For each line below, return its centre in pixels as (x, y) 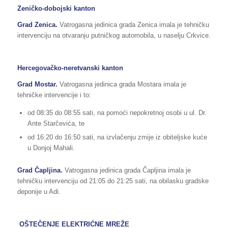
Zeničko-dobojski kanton (56, 9)
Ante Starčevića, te (56, 124)
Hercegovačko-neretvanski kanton (70, 68)
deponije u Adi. (39, 192)
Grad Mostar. (38, 84)
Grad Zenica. (38, 25)
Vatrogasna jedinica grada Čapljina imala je (127, 170)
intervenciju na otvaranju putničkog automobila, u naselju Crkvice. (114, 36)
